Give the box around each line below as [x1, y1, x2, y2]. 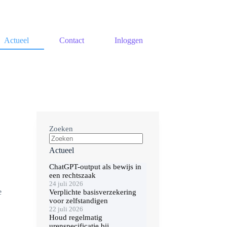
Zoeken [49, 125, 73, 133]
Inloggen [114, 35, 143, 45]
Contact [59, 35, 84, 45]
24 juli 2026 [49, 179, 83, 187]
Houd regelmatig [49, 213, 102, 221]
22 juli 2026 [49, 205, 83, 213]
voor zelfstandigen [49, 196, 108, 205]
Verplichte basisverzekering [49, 187, 136, 196]
